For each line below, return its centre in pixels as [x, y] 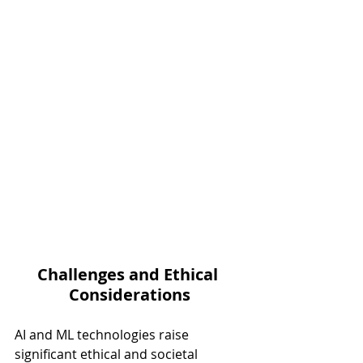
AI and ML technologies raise [103, 335]
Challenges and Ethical [130, 274]
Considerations [130, 295]
